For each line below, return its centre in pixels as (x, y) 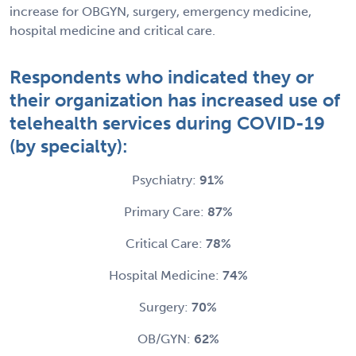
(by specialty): (69, 146)
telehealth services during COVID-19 (167, 123)
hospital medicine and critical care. (112, 30)
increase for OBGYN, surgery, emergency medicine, (161, 11)
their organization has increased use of (175, 100)
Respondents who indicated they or (162, 77)
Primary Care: (165, 211)
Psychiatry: (166, 180)
